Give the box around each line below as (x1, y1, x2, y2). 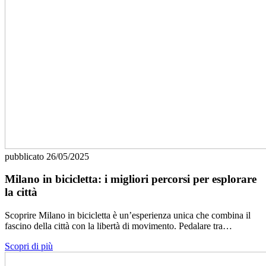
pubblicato (5, 151, 46, 161)
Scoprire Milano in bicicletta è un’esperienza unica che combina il (5, 210, 251, 221)
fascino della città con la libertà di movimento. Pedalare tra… (5, 221, 232, 232)
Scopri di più (5, 241, 53, 252)
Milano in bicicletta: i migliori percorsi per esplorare (5, 173, 256, 186)
